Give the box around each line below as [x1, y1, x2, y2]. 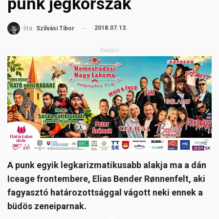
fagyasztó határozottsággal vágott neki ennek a [7, 187, 203, 198]
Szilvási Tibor [36, 25, 74, 32]
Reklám [100, 47, 119, 54]
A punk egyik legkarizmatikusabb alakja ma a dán [7, 160, 206, 171]
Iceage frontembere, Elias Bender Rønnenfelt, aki [7, 174, 205, 184]
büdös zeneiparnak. [7, 201, 87, 212]
